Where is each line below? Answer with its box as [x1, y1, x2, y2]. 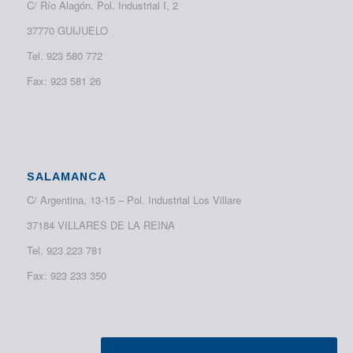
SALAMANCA [26, 169, 106, 183]
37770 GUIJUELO [26, 23, 108, 39]
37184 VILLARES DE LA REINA [26, 217, 175, 232]
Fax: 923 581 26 [26, 73, 101, 89]
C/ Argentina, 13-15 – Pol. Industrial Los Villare [26, 191, 241, 207]
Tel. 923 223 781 [26, 242, 102, 258]
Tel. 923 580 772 [26, 48, 102, 64]
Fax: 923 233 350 [26, 267, 106, 283]
